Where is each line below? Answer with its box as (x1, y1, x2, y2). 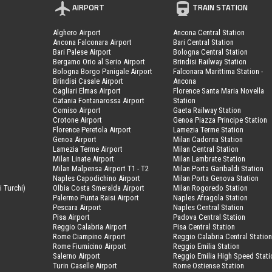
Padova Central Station (173, 212, 246, 222)
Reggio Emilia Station (173, 241, 240, 251)
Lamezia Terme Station (173, 124, 244, 134)
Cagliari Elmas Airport (53, 86, 121, 95)
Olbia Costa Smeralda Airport (53, 183, 145, 192)
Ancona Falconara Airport (53, 37, 132, 47)
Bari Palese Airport (53, 47, 112, 56)
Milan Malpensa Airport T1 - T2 (53, 163, 149, 173)
